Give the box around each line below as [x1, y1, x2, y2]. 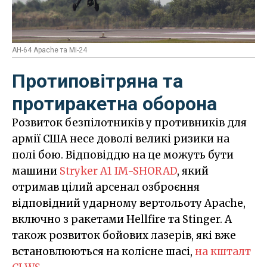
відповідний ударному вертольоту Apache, [12, 197, 246, 210]
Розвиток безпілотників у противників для [12, 116, 247, 130]
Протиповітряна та [12, 70, 183, 93]
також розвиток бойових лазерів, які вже [12, 229, 236, 243]
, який [177, 164, 209, 178]
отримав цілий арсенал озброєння [12, 181, 200, 194]
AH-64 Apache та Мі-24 [12, 46, 87, 55]
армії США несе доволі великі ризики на [12, 132, 229, 146]
